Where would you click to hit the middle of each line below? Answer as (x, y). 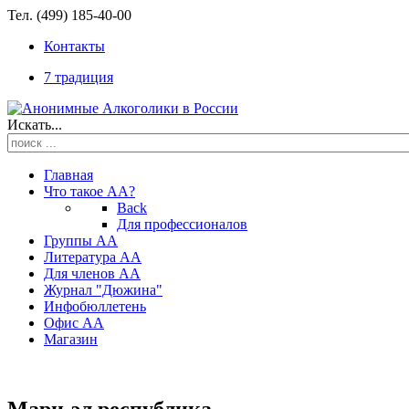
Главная (68, 175)
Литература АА (93, 257)
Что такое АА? (89, 191)
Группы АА (81, 241)
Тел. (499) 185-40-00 (69, 15)
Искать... (35, 125)
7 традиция (79, 77)
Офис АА (74, 323)
